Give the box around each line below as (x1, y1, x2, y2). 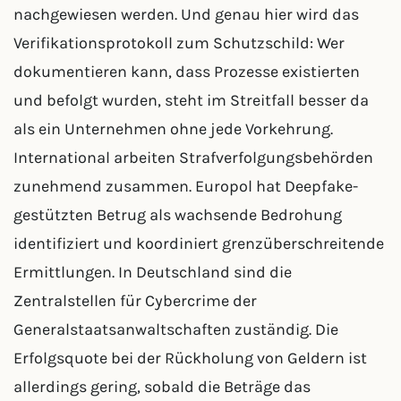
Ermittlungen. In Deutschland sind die (13, 262, 292, 282)
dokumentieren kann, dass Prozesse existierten (13, 62, 360, 81)
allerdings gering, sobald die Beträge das (13, 377, 311, 397)
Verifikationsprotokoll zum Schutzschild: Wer (13, 33, 345, 53)
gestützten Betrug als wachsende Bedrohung (13, 205, 342, 225)
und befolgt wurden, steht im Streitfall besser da (13, 90, 369, 110)
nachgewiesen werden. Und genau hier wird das (13, 4, 359, 24)
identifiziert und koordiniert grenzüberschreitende (13, 234, 384, 253)
